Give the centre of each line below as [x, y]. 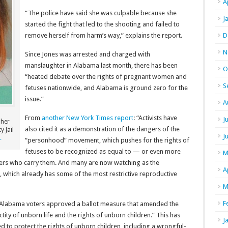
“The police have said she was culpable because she [101, 13]
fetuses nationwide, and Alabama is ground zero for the [106, 88]
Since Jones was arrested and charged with [88, 54]
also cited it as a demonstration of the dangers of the [102, 129]
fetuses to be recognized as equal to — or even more [103, 151]
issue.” [36, 99]
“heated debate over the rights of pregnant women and [106, 77]
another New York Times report [88, 118]
